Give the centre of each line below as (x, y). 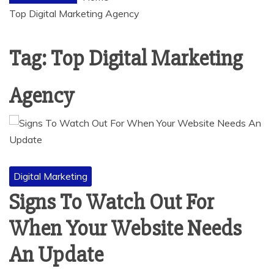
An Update (56, 255)
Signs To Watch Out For (112, 202)
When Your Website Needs (125, 229)
